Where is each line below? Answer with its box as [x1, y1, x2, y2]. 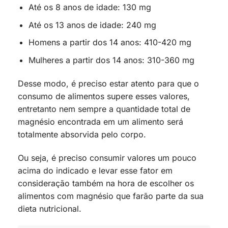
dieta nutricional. [18, 203, 84, 214]
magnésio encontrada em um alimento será [18, 116, 183, 127]
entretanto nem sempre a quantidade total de [18, 103, 190, 114]
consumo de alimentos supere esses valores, [18, 91, 190, 101]
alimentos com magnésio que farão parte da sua [18, 190, 204, 201]
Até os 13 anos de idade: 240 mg [28, 19, 156, 30]
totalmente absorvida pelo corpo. [18, 129, 146, 139]
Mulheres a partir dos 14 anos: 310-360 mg [28, 54, 194, 65]
